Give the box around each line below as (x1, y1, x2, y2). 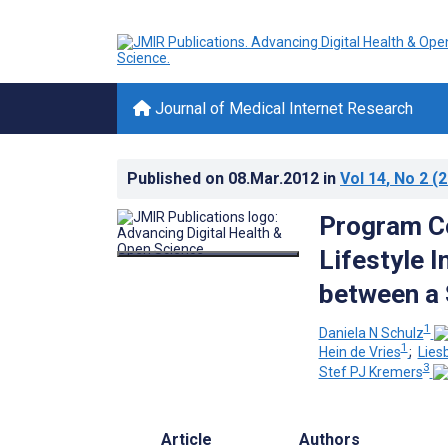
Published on (127, 169, 228, 188)
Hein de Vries (318, 344, 401, 361)
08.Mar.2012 (228, 169, 323, 188)
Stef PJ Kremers (318, 363, 423, 380)
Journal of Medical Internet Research (151, 99, 413, 118)
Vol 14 (340, 169, 386, 188)
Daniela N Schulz (318, 324, 424, 341)
